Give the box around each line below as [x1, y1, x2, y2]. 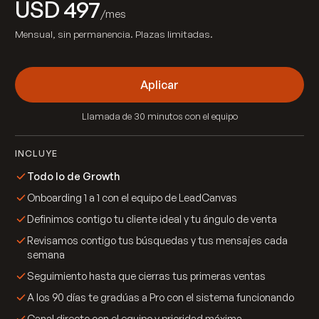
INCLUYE [15, 147, 58, 159]
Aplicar [140, 78, 179, 93]
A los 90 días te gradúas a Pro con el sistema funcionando [27, 291, 294, 304]
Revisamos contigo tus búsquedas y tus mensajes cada [27, 234, 288, 247]
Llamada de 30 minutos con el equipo [81, 110, 238, 122]
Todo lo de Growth [27, 169, 120, 183]
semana [27, 248, 65, 261]
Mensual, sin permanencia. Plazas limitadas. [15, 27, 213, 40]
